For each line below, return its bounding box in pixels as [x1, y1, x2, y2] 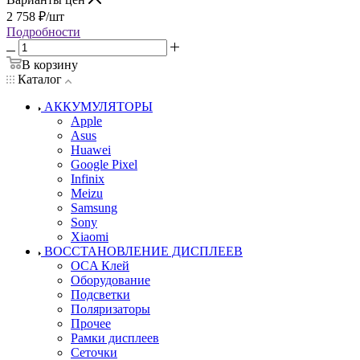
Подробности [6, 24, 80, 39]
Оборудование [71, 272, 150, 287]
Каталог [14, 72, 65, 86]
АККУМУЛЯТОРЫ [44, 99, 153, 113]
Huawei [71, 142, 111, 157]
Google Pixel [71, 157, 137, 171]
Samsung [71, 200, 117, 215]
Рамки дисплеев [71, 330, 159, 345]
